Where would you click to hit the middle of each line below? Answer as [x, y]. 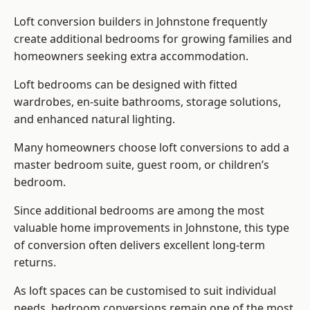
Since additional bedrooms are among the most [139, 211]
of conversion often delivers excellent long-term [139, 245]
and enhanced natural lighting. [94, 119]
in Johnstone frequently [204, 22]
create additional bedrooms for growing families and [153, 39]
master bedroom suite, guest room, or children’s [142, 165]
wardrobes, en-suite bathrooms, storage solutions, [147, 102]
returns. [35, 263]
